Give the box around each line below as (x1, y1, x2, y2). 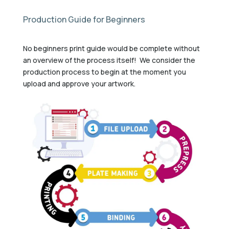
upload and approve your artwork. (22, 78, 135, 88)
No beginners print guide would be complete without (22, 43, 200, 53)
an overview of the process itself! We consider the (22, 55, 195, 65)
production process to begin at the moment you (22, 66, 186, 77)
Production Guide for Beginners (22, 13, 145, 25)
